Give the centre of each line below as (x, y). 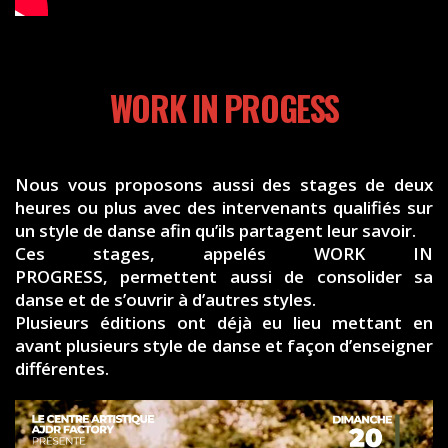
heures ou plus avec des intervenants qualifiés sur (224, 208)
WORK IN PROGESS (224, 109)
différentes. (62, 369)
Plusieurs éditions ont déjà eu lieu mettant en (224, 323)
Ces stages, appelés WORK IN (224, 254)
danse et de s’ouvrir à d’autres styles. (165, 300)
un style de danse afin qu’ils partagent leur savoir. (215, 231)
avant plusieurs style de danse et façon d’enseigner (224, 346)
